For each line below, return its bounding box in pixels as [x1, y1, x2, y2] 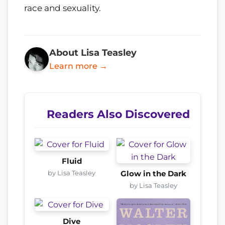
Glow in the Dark [120, 169, 186, 179]
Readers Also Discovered [47, 107, 190, 121]
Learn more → [49, 61, 107, 71]
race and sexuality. [24, 3, 101, 14]
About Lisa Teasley [49, 47, 137, 58]
